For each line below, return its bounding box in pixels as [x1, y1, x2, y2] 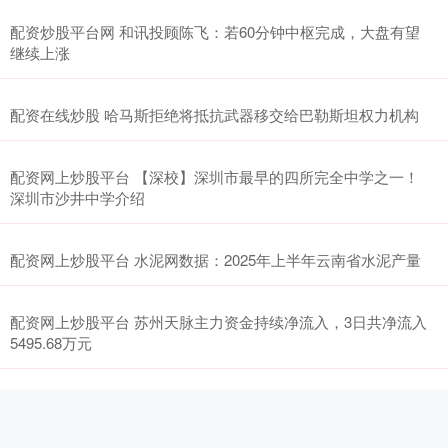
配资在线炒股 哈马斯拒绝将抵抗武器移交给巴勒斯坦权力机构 [10, 104, 419, 126]
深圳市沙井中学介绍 [10, 187, 145, 209]
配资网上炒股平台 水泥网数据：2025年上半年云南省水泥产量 [10, 249, 421, 271]
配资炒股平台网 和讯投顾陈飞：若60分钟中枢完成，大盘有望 [10, 21, 420, 43]
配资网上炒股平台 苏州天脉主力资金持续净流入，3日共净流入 [10, 311, 427, 333]
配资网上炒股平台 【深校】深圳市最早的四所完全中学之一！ [10, 166, 419, 188]
